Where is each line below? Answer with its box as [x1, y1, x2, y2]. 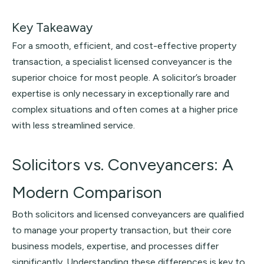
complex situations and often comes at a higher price [12, 104, 238, 115]
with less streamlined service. [12, 120, 135, 131]
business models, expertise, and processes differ [12, 240, 219, 252]
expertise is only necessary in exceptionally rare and [12, 88, 229, 99]
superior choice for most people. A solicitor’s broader [12, 72, 236, 83]
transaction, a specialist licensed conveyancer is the [12, 56, 232, 67]
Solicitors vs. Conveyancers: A [12, 154, 233, 174]
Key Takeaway [12, 19, 93, 35]
